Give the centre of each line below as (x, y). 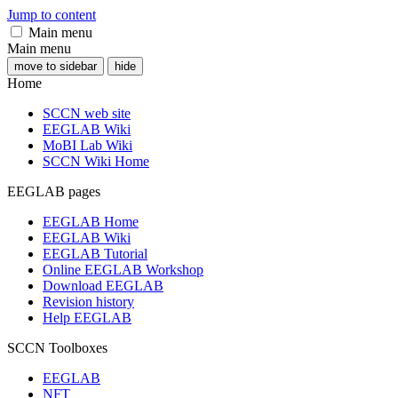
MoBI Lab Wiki (88, 145)
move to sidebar (56, 66)
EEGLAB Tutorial (95, 254)
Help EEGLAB (87, 318)
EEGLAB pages (54, 191)
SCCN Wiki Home (96, 161)
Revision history (88, 302)
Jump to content (52, 15)
